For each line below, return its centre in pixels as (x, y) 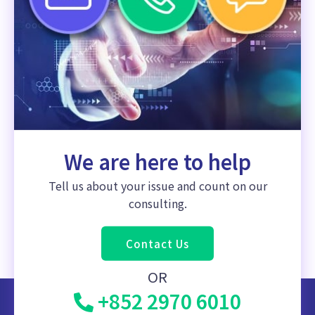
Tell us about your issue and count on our (157, 185)
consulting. (157, 203)
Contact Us (157, 243)
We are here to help (157, 161)
